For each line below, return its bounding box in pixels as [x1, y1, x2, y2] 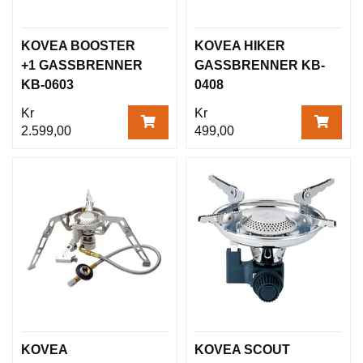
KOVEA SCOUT [194, 342, 290, 357]
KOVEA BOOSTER [21, 38, 135, 53]
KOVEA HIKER [194, 38, 285, 53]
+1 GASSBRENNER [21, 58, 143, 72]
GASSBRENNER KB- [194, 58, 325, 72]
